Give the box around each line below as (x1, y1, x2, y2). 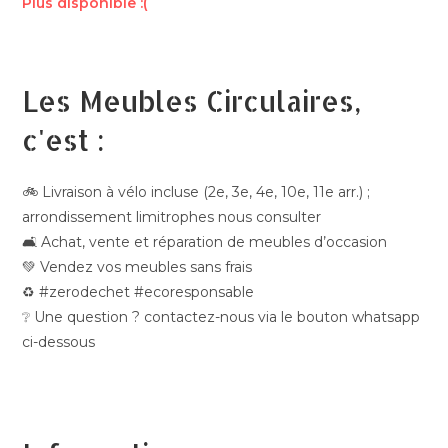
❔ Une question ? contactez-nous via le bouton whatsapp (22, 307, 421, 326)
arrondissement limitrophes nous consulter (22, 207, 322, 226)
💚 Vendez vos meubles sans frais (22, 257, 253, 276)
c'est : (22, 121, 106, 158)
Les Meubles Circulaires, (22, 82, 362, 119)
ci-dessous (22, 332, 96, 351)
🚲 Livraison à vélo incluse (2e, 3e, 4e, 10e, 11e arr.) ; (22, 182, 371, 201)
